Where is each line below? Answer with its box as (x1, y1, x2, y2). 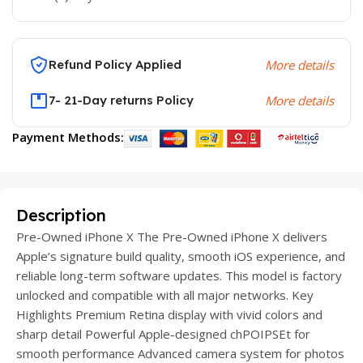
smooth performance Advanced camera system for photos (16, 345, 344, 361)
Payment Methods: (12, 129, 124, 146)
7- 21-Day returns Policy (49, 92, 194, 109)
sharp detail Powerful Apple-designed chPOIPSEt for (16, 326, 310, 342)
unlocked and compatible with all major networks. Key (16, 287, 314, 303)
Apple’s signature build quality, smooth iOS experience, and (16, 248, 345, 264)
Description (16, 205, 106, 225)
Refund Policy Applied (49, 57, 181, 73)
